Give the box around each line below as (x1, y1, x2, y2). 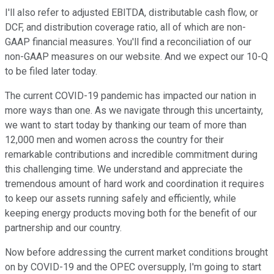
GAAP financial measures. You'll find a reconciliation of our (5, 36, 251, 48)
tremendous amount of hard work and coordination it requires (5, 178, 264, 190)
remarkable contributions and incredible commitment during (5, 149, 257, 161)
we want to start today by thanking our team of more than (5, 119, 246, 131)
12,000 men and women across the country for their (5, 134, 224, 146)
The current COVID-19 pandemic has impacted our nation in (5, 90, 256, 102)
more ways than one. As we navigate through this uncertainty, (5, 105, 263, 117)
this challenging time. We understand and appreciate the (5, 163, 243, 176)
